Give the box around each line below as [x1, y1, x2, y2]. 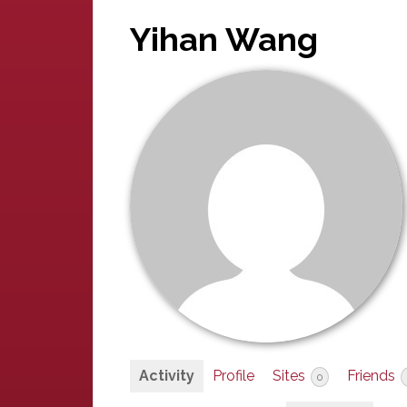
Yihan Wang [130, 20, 318, 58]
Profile [213, 367, 254, 384]
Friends [347, 367, 399, 384]
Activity [139, 367, 194, 384]
